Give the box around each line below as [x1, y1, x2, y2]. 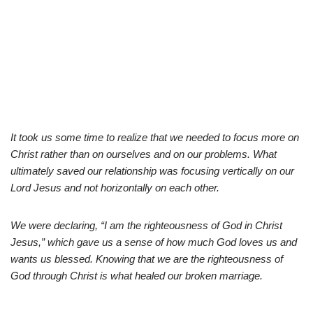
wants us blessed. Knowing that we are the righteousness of [10, 252, 283, 265]
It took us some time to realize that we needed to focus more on [10, 131, 299, 143]
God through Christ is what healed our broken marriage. [10, 269, 263, 282]
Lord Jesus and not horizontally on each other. [10, 181, 219, 194]
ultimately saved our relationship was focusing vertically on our [10, 164, 294, 177]
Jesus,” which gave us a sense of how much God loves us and [10, 235, 297, 248]
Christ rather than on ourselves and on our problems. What [10, 147, 277, 160]
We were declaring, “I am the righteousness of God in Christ [10, 219, 282, 231]
